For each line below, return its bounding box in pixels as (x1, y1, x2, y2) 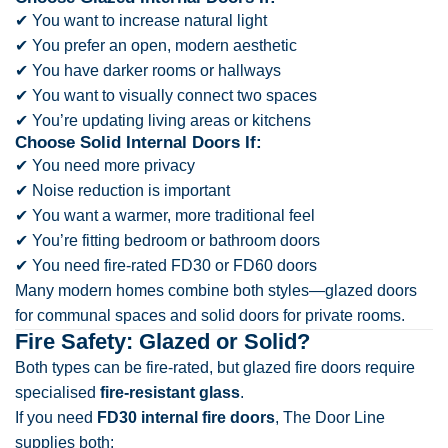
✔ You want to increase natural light (15, 11, 267, 29)
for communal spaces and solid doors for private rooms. (15, 306, 405, 324)
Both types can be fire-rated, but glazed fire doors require (15, 358, 415, 376)
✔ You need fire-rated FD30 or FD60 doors (15, 256, 317, 274)
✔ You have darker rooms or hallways (15, 61, 281, 79)
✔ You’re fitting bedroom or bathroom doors (15, 231, 320, 249)
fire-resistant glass (100, 383, 240, 401)
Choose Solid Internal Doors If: (15, 132, 262, 152)
